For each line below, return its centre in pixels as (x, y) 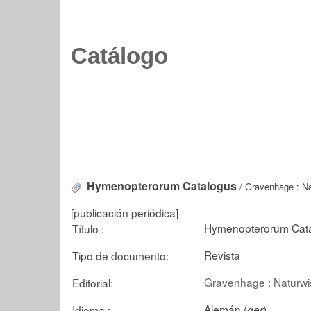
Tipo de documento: (120, 255)
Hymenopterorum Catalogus (162, 186)
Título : (88, 228)
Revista (222, 254)
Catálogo (119, 56)
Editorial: (93, 282)
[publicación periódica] (125, 212)
